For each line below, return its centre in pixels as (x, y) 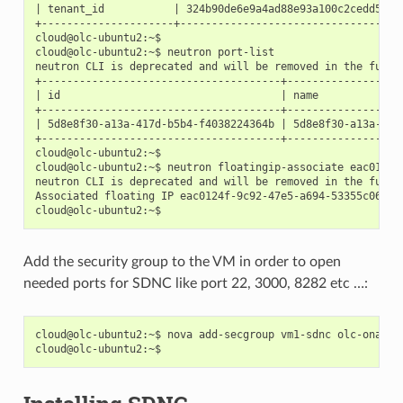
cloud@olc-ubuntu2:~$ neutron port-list (154, 52)
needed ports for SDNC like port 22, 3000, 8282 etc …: (195, 283)
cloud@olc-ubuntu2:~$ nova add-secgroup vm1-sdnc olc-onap (211, 334)
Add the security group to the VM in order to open (182, 261)
